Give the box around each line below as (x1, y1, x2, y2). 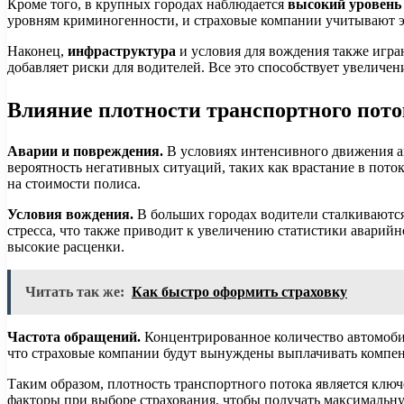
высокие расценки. (7, 238, 124, 254)
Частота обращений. (7, 328, 141, 344)
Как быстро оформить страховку (132, 283, 347, 299)
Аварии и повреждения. (7, 142, 163, 159)
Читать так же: (25, 283, 124, 299)
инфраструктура (68, 42, 176, 59)
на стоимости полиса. (7, 175, 141, 191)
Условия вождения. (7, 206, 133, 222)
